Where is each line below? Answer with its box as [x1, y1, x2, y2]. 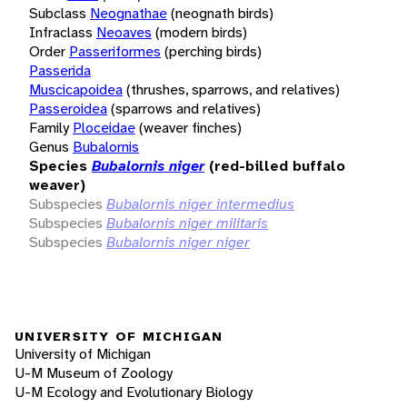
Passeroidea [29, 98, 107, 118]
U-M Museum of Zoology [15, 362, 173, 382]
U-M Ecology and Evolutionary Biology [15, 382, 253, 402]
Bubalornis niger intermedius [106, 194, 294, 213]
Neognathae [90, 3, 167, 23]
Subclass [29, 3, 86, 23]
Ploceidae [73, 117, 135, 137]
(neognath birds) [171, 3, 273, 23]
